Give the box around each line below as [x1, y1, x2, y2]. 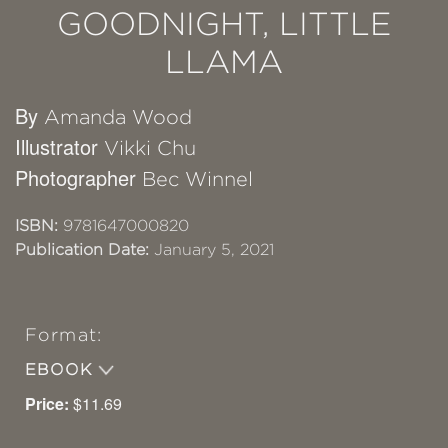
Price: [25, 391, 69, 415]
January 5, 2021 [149, 240, 274, 258]
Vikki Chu [104, 136, 196, 159]
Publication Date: [15, 240, 149, 258]
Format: [25, 324, 102, 345]
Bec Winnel [142, 167, 253, 190]
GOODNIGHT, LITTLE [57, 5, 391, 41]
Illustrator [15, 131, 104, 161]
